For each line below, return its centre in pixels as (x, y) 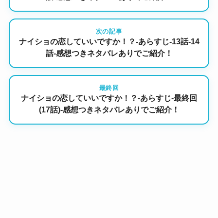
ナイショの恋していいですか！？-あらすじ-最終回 (109, 98)
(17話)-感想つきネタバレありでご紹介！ (109, 110)
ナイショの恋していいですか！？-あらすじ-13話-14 (109, 42)
